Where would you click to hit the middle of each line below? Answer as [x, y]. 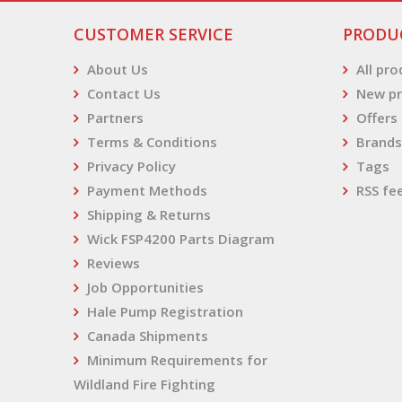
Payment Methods [147, 190]
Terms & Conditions [152, 142]
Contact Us [124, 93]
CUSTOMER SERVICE [153, 34]
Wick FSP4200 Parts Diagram [181, 239]
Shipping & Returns [149, 214]
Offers [377, 118]
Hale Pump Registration [165, 311]
